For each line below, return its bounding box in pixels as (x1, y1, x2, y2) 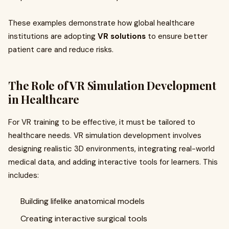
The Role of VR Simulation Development (8, 78, 216, 93)
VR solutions (98, 31, 146, 41)
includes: (8, 170, 39, 180)
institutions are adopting (8, 31, 98, 41)
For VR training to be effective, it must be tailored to (8, 117, 195, 127)
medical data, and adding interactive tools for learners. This (8, 157, 218, 167)
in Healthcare (8, 91, 80, 107)
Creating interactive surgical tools (20, 213, 147, 224)
